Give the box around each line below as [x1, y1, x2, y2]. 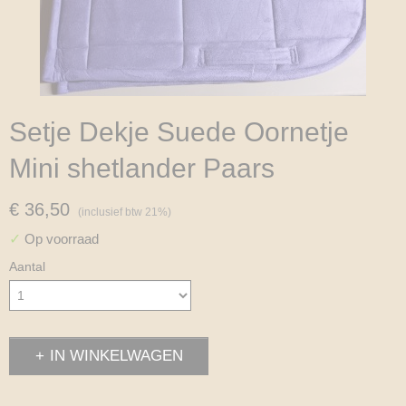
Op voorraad [21, 231, 99, 246]
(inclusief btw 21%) [78, 206, 171, 218]
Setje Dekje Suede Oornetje [9, 117, 349, 147]
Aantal [9, 259, 45, 274]
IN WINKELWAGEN [49, 347, 183, 364]
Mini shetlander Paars [9, 153, 275, 183]
